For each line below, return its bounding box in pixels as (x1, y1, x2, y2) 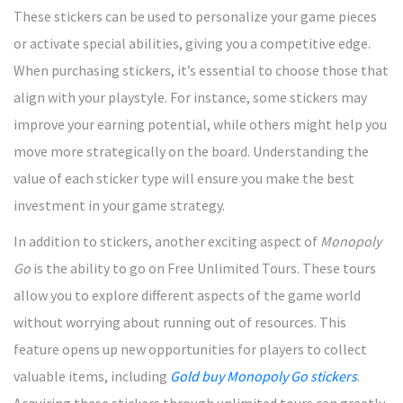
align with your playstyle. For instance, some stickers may (13, 87, 367, 106)
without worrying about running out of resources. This (13, 312, 346, 331)
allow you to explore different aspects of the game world (13, 285, 361, 304)
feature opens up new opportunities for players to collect (13, 339, 367, 358)
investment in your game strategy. (13, 195, 225, 214)
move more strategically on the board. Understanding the (13, 141, 369, 160)
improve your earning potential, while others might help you (13, 114, 387, 133)
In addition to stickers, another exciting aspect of (13, 231, 320, 250)
